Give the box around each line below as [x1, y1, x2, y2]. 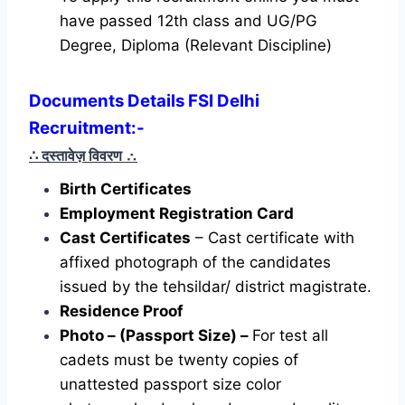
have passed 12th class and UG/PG [60, 11, 317, 30]
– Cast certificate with [191, 228, 354, 247]
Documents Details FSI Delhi [29, 89, 259, 111]
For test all [252, 325, 328, 344]
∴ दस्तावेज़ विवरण [29, 146, 126, 165]
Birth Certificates [60, 179, 195, 198]
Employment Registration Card [60, 203, 294, 222]
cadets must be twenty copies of [60, 350, 298, 369]
